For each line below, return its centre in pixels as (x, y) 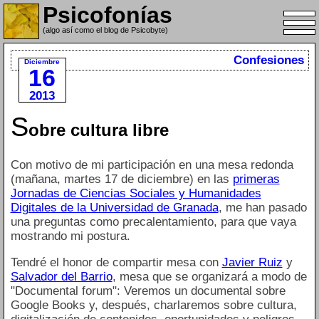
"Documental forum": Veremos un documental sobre (148, 291)
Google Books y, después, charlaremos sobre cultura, (153, 305)
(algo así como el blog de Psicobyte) (105, 30)
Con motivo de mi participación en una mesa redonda (152, 164)
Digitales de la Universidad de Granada (114, 207)
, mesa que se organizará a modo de (209, 276)
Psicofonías (108, 15)
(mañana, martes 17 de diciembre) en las (121, 179)
